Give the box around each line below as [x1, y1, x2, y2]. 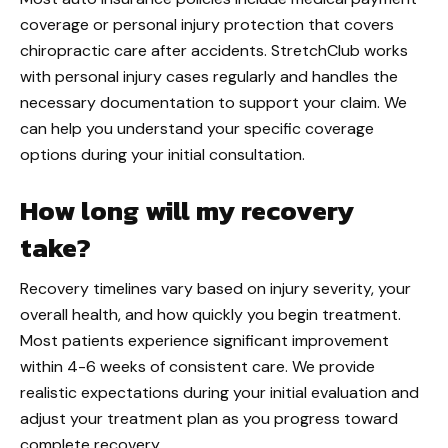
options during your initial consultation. [20, 144, 305, 165]
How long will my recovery [20, 190, 354, 231]
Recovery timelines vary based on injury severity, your [20, 278, 411, 299]
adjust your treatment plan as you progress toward [20, 408, 398, 429]
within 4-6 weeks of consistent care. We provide [20, 356, 375, 377]
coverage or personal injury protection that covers [20, 14, 394, 35]
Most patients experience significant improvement [20, 330, 389, 351]
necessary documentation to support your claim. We [20, 92, 407, 113]
